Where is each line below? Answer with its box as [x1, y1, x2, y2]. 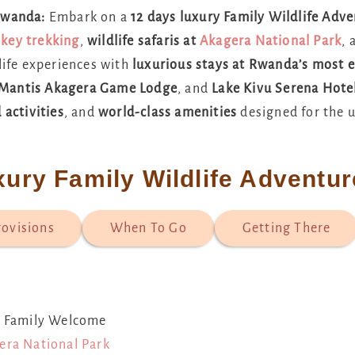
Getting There [242, 220, 331, 235]
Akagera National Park [200, 34, 342, 48]
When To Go [109, 220, 187, 235]
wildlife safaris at [87, 34, 200, 48]
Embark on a [48, 10, 132, 25]
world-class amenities [98, 105, 238, 120]
